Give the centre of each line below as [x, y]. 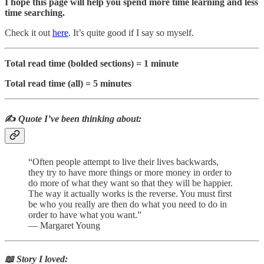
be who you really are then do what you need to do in [128, 204]
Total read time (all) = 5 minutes [68, 84]
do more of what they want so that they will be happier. [131, 183]
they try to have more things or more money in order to [130, 172]
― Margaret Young [64, 225]
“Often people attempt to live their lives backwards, [123, 161]
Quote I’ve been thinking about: [80, 119]
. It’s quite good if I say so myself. [131, 33]
